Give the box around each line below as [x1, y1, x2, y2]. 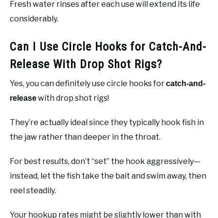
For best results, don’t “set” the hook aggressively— [10, 156, 200, 166]
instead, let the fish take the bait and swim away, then [10, 171, 206, 181]
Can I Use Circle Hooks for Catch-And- [10, 39, 206, 54]
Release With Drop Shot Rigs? [10, 57, 162, 71]
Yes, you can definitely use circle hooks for [10, 78, 166, 88]
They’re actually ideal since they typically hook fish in [10, 117, 204, 127]
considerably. [10, 14, 58, 23]
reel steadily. [10, 185, 56, 195]
